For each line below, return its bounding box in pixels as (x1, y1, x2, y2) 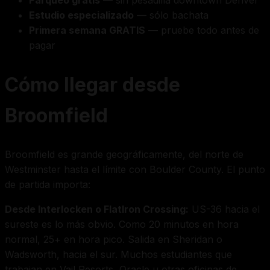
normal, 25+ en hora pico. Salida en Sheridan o (5, 233, 222, 245)
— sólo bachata (134, 9, 209, 22)
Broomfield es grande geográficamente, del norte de (5, 148, 243, 160)
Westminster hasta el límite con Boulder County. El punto (5, 163, 265, 175)
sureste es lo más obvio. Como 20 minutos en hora (5, 218, 239, 230)
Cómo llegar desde (5, 73, 180, 97)
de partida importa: (5, 178, 90, 190)
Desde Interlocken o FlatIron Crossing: (5, 202, 189, 215)
